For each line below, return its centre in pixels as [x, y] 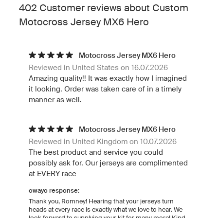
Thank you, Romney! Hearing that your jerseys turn [101, 201]
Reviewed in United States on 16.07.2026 [98, 68]
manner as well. [55, 100]
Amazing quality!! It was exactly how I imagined [108, 78]
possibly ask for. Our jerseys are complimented [108, 163]
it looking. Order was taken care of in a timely [105, 89]
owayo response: [54, 191]
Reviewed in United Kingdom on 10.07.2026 [103, 142]
